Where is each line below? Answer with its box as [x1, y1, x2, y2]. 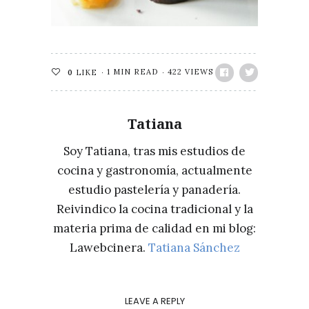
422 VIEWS [168, 67, 213, 77]
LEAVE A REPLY [124, 295, 185, 308]
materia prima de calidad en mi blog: [53, 221, 256, 236]
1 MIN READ [107, 67, 158, 77]
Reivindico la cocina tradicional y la [56, 201, 253, 217]
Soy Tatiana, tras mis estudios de [63, 143, 246, 159]
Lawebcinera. [69, 240, 148, 255]
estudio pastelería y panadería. [68, 182, 241, 197]
